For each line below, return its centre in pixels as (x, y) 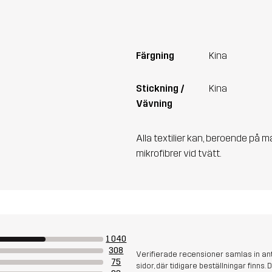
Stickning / (160, 88)
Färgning (155, 55)
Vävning (154, 103)
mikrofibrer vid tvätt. (179, 153)
